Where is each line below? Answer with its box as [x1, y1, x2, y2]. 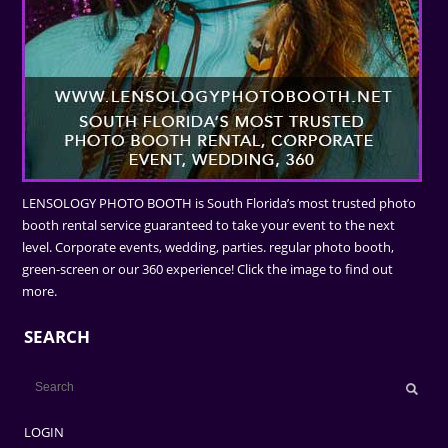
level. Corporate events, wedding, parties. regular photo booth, [22, 238, 395, 257]
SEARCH [24, 325, 91, 349]
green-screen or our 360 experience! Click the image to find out [22, 260, 394, 279]
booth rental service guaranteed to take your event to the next [22, 216, 396, 235]
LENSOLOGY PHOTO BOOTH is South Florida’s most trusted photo [22, 194, 417, 213]
